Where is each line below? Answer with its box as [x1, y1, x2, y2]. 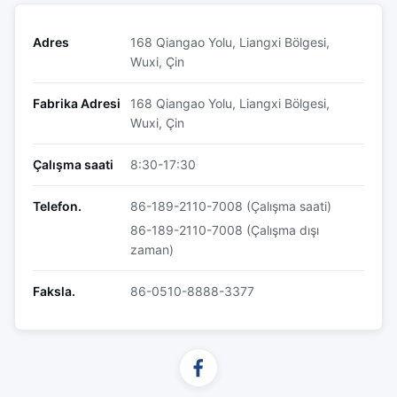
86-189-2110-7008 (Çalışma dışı [130, 222, 319, 237]
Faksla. [33, 284, 75, 299]
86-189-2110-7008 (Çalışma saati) [130, 198, 331, 214]
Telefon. [33, 198, 82, 214]
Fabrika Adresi [33, 96, 121, 111]
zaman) [130, 242, 174, 257]
